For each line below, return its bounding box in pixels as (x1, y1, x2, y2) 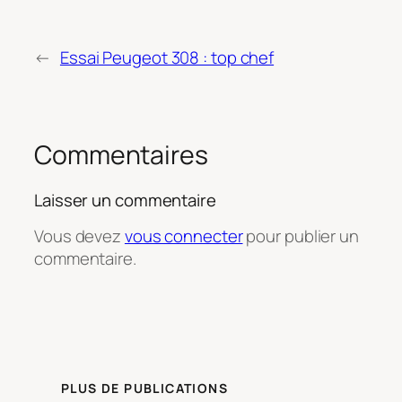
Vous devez (34, 224, 125, 249)
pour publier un (242, 224, 359, 249)
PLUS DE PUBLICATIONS (61, 380, 228, 398)
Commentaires (34, 136, 208, 172)
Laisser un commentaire (34, 188, 216, 212)
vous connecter (124, 224, 243, 249)
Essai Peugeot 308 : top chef (59, 45, 275, 69)
